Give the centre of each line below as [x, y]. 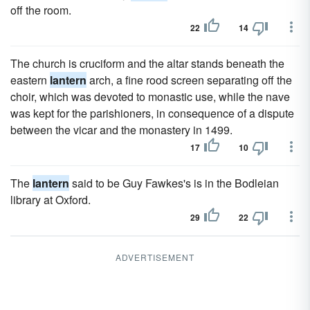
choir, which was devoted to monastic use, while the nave [150, 97]
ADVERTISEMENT [155, 257]
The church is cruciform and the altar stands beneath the [147, 63]
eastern [30, 80]
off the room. [41, 10]
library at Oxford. [51, 200]
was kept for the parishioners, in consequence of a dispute [152, 113]
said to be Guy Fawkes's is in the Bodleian [174, 183]
